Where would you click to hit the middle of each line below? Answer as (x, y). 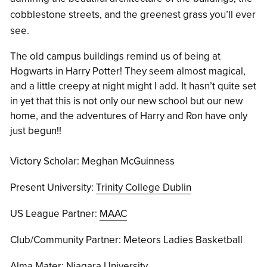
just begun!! (36, 131)
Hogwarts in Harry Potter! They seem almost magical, (128, 72)
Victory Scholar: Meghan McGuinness (92, 162)
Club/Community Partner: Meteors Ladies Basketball (126, 240)
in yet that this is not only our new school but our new (126, 101)
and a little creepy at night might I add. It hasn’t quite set (133, 86)
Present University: (53, 188)
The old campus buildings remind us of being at (115, 57)
